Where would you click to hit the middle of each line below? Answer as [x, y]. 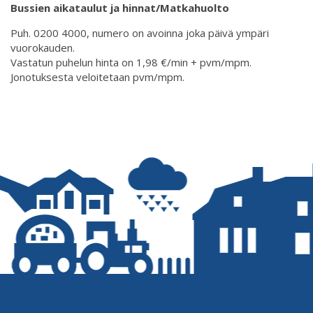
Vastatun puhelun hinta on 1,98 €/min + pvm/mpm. [131, 63]
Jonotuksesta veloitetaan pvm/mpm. [97, 77]
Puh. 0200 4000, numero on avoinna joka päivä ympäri [140, 33]
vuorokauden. [43, 48]
